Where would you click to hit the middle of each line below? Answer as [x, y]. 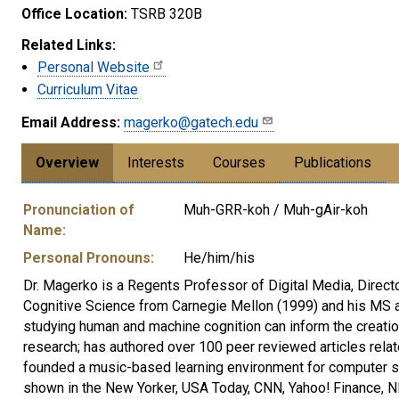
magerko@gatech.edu [191, 122]
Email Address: [71, 122]
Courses [239, 162]
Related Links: [69, 45]
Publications [333, 162]
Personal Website [94, 67]
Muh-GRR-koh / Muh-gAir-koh [276, 209]
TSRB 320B [165, 13]
